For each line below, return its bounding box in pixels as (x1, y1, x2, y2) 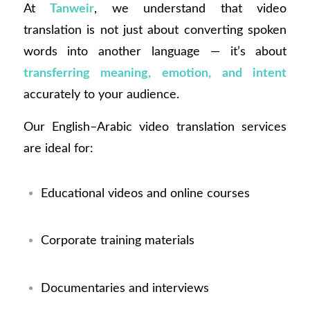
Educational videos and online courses (40, 187, 250, 200)
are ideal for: (23, 141, 93, 155)
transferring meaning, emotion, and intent (23, 66, 287, 80)
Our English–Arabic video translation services (23, 120, 287, 134)
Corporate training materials (40, 234, 194, 248)
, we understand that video (94, 2, 287, 16)
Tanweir (50, 2, 95, 16)
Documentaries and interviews (40, 281, 209, 295)
